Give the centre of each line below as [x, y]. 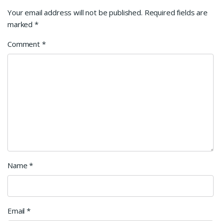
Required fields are [176, 13]
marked [21, 24]
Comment [25, 44]
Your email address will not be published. [75, 13]
